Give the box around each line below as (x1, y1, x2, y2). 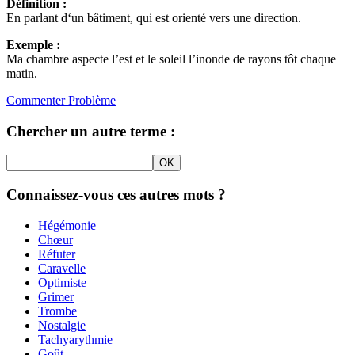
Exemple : (6, 37, 60, 52)
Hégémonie (38, 218, 96, 232)
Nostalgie (38, 318, 86, 332)
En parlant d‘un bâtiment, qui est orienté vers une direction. (6, 10, 301, 25)
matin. (6, 66, 37, 80)
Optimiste (38, 275, 86, 289)
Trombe (38, 303, 77, 318)
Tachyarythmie (38, 332, 113, 346)
